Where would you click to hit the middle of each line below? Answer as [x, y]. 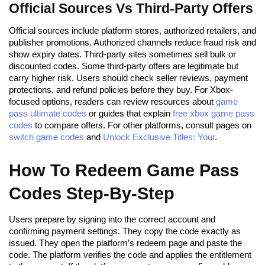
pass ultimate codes [48, 113]
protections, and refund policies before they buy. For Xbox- [121, 89]
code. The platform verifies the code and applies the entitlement [130, 254]
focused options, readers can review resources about [112, 101]
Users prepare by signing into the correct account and [112, 219]
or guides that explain [130, 113]
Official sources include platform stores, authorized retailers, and [132, 30]
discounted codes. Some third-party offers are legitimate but [124, 66]
